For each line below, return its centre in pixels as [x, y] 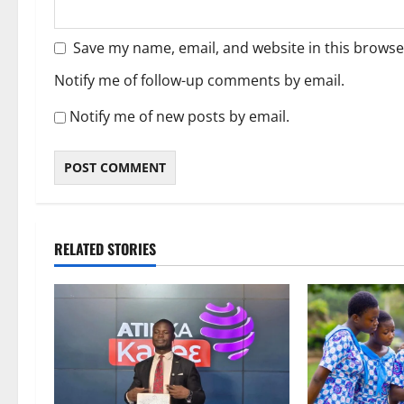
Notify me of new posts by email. [179, 117]
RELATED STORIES [105, 249]
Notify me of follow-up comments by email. [199, 81]
